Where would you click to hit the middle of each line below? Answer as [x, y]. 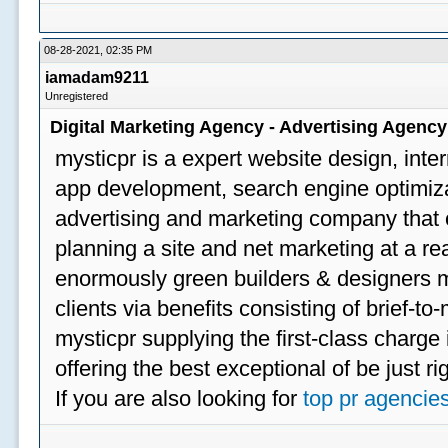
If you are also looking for [179, 398]
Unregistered [77, 96]
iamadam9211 [97, 77]
